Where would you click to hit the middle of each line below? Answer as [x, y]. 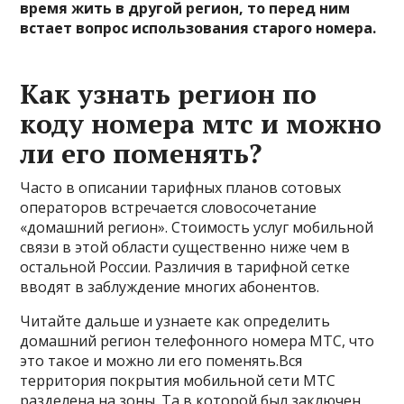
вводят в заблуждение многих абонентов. [170, 286]
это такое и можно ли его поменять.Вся [161, 360]
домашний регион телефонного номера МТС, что [197, 340]
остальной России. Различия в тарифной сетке [185, 266]
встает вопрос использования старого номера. [198, 28]
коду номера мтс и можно [201, 123]
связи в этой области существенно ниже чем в [185, 247]
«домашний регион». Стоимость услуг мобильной [197, 227]
